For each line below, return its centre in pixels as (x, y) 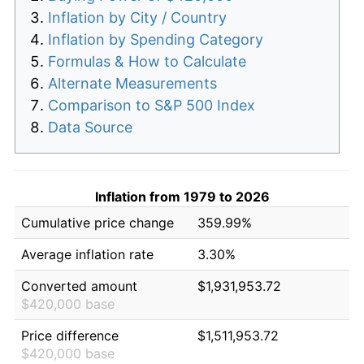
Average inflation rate (87, 254)
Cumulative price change (97, 222)
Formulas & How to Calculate (147, 61)
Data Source (90, 127)
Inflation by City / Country (137, 17)
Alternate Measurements (132, 83)
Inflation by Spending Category (156, 39)
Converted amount (79, 286)
